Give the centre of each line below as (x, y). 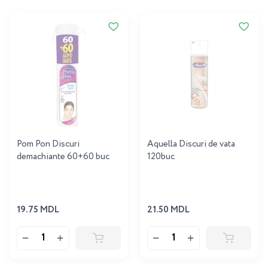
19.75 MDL (38, 210)
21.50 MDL (168, 210)
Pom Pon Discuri (48, 144)
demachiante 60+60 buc (63, 156)
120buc (161, 156)
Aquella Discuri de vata (191, 144)
